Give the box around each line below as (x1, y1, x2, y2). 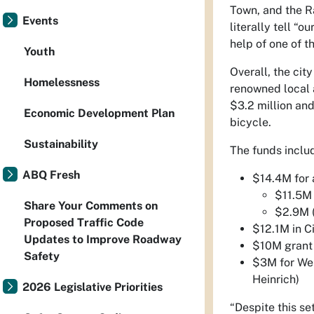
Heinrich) (252, 273, 299, 286)
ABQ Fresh (22, 168, 80, 182)
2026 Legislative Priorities (22, 280, 163, 294)
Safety (24, 250, 60, 263)
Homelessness (24, 76, 100, 89)
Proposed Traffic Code (24, 216, 144, 229)
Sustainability (24, 137, 98, 151)
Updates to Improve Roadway (24, 233, 182, 246)
